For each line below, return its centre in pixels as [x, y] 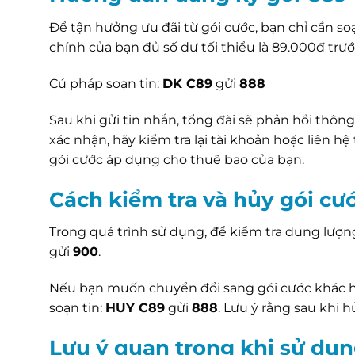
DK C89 [187, 83]
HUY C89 [135, 308]
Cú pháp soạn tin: [106, 83]
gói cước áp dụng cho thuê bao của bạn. [177, 159]
